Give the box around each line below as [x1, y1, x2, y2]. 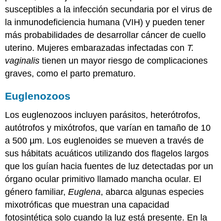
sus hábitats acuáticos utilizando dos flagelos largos [5, 148, 209, 158]
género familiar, [5, 186, 69, 197]
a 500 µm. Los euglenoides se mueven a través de [5, 135, 204, 146]
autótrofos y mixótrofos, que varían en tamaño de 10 [5, 122, 211, 133]
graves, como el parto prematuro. [5, 69, 136, 79]
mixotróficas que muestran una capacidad [5, 199, 170, 210]
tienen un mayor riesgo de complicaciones [39, 56, 208, 66]
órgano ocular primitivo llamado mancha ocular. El [5, 174, 202, 184]
